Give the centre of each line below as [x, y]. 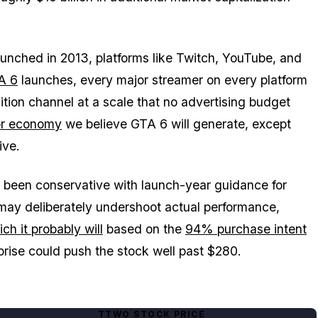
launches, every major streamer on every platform [163, 79]
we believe [96, 124]
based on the [144, 229]
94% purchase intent [246, 229]
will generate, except [229, 124]
